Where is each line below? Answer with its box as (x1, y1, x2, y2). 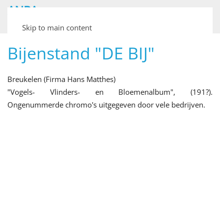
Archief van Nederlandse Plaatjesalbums (7, 22, 143, 32)
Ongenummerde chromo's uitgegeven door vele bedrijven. (7, 100, 205, 110)
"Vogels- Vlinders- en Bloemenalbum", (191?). (7, 87, 213, 97)
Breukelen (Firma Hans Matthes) (7, 74, 115, 84)
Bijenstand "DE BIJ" (7, 42, 155, 64)
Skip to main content (22, 23, 92, 32)
